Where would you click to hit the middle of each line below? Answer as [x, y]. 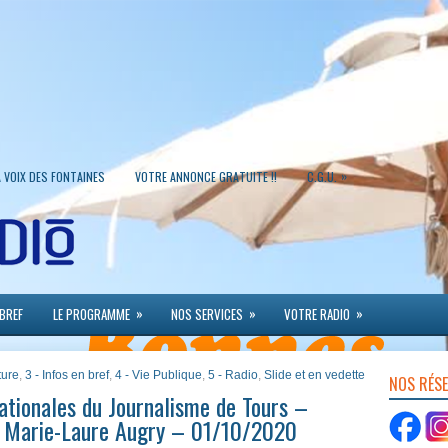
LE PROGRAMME [91, 314]
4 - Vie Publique [158, 375]
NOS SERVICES [207, 314]
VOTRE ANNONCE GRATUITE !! [206, 176]
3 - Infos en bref [67, 375]
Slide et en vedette [314, 375]
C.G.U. [322, 176]
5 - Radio [233, 375]
